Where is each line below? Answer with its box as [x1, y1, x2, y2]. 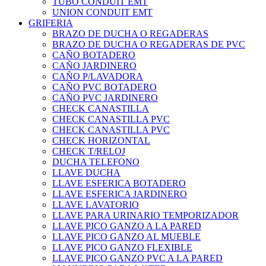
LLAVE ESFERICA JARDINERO [52, 188, 187, 199]
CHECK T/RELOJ [52, 145, 125, 156]
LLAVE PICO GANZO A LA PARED [52, 220, 201, 231]
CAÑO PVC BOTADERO [52, 81, 157, 92]
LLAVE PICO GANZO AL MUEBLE [52, 231, 201, 242]
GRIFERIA [28, 17, 73, 28]
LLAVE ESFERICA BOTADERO [52, 178, 186, 188]
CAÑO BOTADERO [52, 49, 135, 60]
